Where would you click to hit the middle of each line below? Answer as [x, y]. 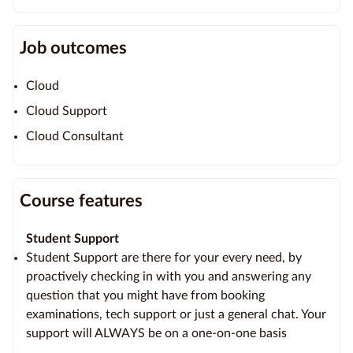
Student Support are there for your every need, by [164, 257]
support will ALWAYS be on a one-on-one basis [156, 333]
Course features [81, 201]
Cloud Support [67, 111]
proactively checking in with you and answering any [169, 276]
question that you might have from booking [145, 295]
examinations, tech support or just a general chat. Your [176, 314]
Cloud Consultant [75, 136]
